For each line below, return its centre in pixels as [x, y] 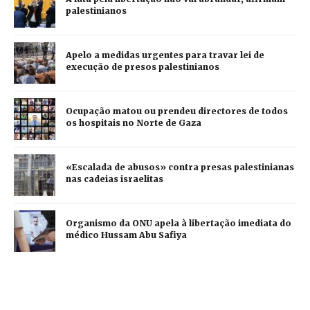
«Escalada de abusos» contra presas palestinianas [180, 167]
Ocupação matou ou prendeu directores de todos [177, 111]
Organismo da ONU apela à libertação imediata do [179, 224]
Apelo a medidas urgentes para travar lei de [165, 55]
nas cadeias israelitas [115, 179]
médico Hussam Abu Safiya [126, 235]
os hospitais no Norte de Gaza [134, 123]
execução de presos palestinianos [143, 67]
